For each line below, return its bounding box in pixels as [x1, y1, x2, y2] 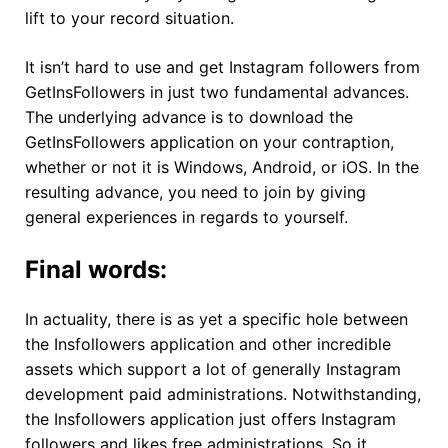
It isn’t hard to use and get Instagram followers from [25, 56, 420, 77]
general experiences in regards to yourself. [25, 206, 348, 227]
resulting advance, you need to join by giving [25, 181, 366, 202]
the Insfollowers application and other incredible [25, 333, 391, 354]
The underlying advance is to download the [25, 106, 353, 127]
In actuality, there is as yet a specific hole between [25, 308, 408, 329]
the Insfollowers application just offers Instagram [25, 408, 396, 429]
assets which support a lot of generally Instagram [25, 358, 401, 379]
